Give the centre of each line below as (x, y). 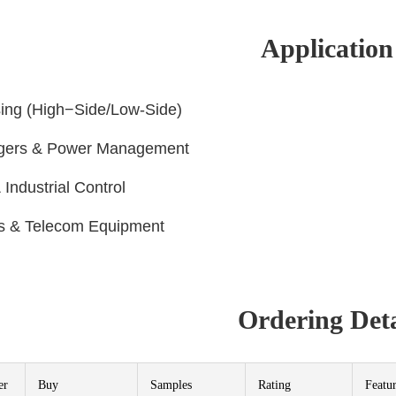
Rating (274, 385)
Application (327, 48)
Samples (171, 385)
